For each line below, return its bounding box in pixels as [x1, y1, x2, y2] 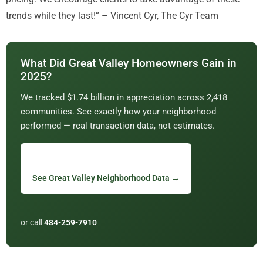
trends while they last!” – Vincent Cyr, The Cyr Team [6, 10, 218, 22]
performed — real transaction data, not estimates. [21, 120, 215, 131]
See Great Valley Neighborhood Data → [32, 173, 180, 183]
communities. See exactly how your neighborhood [21, 106, 216, 117]
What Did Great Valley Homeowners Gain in [21, 56, 237, 70]
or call [21, 218, 44, 228]
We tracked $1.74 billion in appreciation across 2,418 [21, 92, 227, 103]
